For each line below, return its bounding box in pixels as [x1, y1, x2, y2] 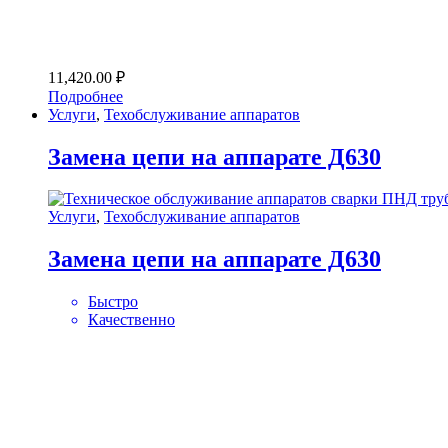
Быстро [88, 293, 138, 311]
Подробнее [48, 87, 123, 105]
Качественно [88, 311, 175, 329]
